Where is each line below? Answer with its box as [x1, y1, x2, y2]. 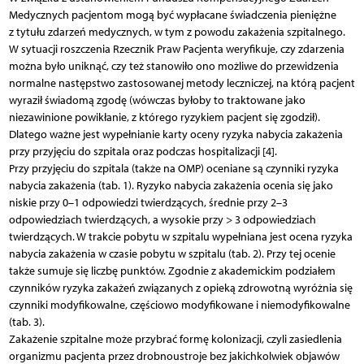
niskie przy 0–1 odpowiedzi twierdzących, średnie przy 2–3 [8, 195, 288, 210]
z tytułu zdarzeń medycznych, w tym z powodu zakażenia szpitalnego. [8, 24, 345, 39]
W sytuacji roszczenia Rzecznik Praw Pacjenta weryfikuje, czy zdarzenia [8, 41, 344, 56]
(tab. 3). [8, 314, 45, 329]
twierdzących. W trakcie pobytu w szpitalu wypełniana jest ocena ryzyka [8, 229, 353, 244]
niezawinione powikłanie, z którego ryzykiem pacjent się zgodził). [8, 110, 320, 124]
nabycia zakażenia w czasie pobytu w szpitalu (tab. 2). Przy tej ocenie [8, 246, 336, 261]
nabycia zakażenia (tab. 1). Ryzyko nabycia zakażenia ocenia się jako [8, 178, 333, 193]
